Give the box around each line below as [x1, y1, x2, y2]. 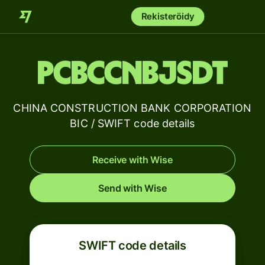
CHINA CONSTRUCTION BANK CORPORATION [13, 102, 252, 114]
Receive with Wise [92, 154, 173, 166]
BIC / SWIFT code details [70, 117, 195, 130]
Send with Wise [98, 182, 167, 194]
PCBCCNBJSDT [37, 57, 228, 91]
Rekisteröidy [141, 11, 195, 22]
